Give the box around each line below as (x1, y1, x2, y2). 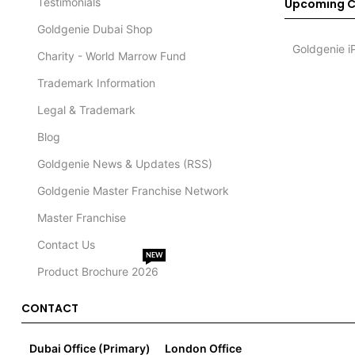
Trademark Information (36, 76, 155, 90)
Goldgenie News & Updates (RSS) (36, 157, 212, 171)
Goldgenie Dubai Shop (36, 22, 153, 36)
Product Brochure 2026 (36, 265, 158, 279)
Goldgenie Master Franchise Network (36, 184, 229, 198)
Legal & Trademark (36, 103, 136, 117)
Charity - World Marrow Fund (36, 49, 186, 63)
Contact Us (36, 238, 95, 252)
